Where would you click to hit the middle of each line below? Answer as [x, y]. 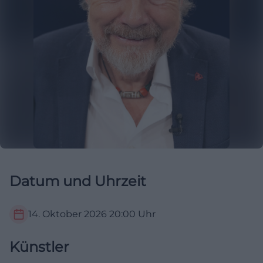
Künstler [39, 247]
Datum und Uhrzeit [78, 181]
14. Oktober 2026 [68, 214]
